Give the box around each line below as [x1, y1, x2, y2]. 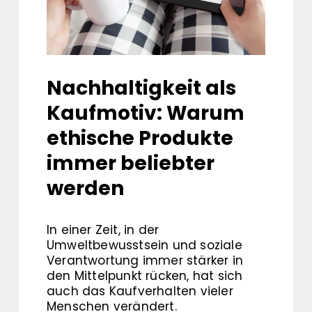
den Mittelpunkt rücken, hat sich [47, 267, 243, 285]
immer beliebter [47, 150, 214, 178]
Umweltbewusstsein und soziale [47, 237, 242, 254]
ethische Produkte [47, 125, 233, 153]
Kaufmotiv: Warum [47, 100, 244, 127]
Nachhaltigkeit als [47, 75, 236, 102]
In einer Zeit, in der [47, 221, 159, 239]
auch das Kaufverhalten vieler [47, 283, 233, 300]
